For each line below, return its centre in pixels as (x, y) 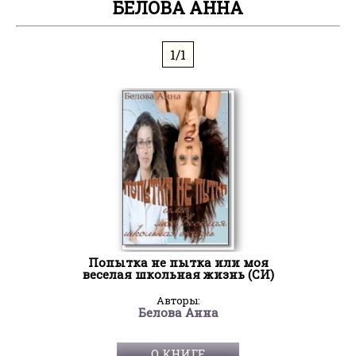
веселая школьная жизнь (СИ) (178, 275)
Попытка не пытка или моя (178, 263)
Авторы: (178, 301)
